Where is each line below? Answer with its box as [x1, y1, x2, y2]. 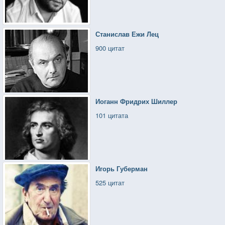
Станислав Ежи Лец [95, 29, 159, 39]
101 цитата [95, 110, 129, 120]
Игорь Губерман [95, 163, 148, 173]
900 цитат [95, 43, 125, 53]
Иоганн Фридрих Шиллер [95, 96, 178, 106]
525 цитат [95, 177, 125, 187]
